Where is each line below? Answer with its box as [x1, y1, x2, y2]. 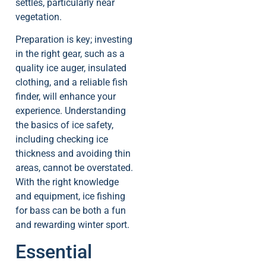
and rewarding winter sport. [15, 218, 129, 230]
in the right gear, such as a [15, 47, 125, 59]
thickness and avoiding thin [15, 147, 131, 159]
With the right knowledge [15, 176, 119, 188]
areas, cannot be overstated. [15, 161, 133, 173]
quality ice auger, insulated [15, 62, 126, 74]
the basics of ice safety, [15, 119, 113, 131]
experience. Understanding [15, 104, 126, 116]
